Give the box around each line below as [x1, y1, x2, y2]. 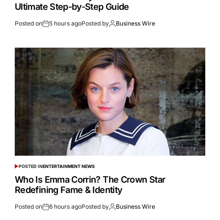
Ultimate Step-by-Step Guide [15, 1, 129, 12]
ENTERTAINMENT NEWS [42, 164, 95, 169]
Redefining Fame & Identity [15, 185, 123, 195]
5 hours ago [49, 20, 82, 27]
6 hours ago [49, 203, 82, 211]
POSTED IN [18, 164, 43, 169]
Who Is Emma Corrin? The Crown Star [15, 174, 165, 185]
